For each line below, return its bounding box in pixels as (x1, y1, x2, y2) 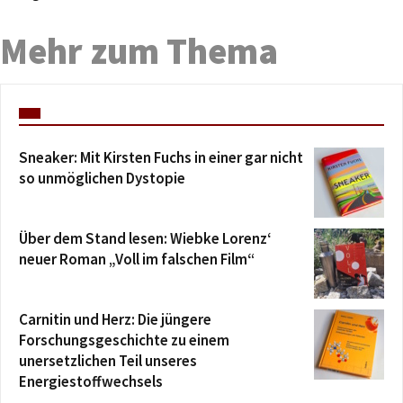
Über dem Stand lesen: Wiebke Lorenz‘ (19, 228, 272, 248)
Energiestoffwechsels (19, 371, 163, 391)
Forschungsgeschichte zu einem (19, 329, 229, 350)
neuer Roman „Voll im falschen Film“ (19, 248, 255, 269)
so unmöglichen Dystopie (19, 167, 185, 188)
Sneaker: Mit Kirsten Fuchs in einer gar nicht (19, 147, 303, 167)
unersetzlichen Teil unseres (19, 350, 197, 371)
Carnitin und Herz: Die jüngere (19, 309, 211, 329)
